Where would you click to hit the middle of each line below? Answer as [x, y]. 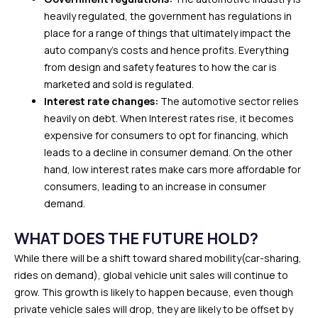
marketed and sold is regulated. [119, 84]
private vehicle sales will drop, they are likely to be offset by [154, 309]
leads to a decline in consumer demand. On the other [168, 152]
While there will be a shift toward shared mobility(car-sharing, [158, 258]
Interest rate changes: [102, 101]
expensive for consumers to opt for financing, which [166, 135]
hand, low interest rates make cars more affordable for [172, 169]
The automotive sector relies [230, 101]
